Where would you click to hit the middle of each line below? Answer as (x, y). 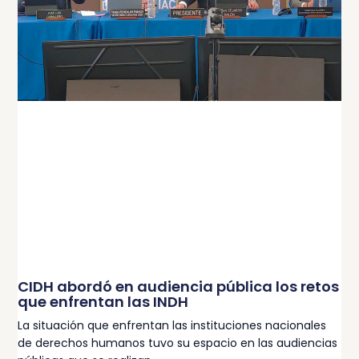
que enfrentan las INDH (103, 301)
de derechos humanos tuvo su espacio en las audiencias (178, 343)
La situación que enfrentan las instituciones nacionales (172, 325)
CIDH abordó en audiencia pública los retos (179, 286)
